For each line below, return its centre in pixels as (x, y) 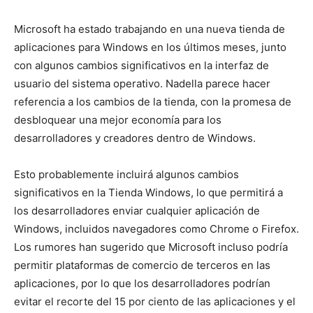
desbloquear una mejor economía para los (118, 120)
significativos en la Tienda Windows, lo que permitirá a (148, 192)
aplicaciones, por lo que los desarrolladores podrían (142, 283)
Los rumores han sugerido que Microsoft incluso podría (151, 247)
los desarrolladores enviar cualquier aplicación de (137, 211)
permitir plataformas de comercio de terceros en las (142, 265)
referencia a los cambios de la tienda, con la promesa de (153, 102)
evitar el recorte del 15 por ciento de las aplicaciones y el (155, 301)
